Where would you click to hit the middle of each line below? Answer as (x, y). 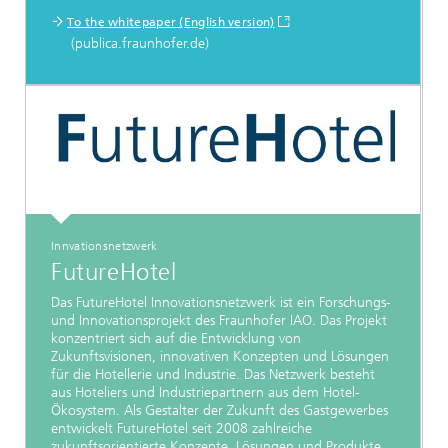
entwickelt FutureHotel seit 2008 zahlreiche (181, 429)
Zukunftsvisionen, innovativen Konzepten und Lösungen (220, 357)
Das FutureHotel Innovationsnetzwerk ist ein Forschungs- (221, 303)
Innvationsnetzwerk (104, 245)
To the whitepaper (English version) (171, 21)
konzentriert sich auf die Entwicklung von (176, 339)
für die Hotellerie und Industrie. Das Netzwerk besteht (213, 375)
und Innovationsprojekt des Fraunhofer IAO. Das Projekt (219, 321)
